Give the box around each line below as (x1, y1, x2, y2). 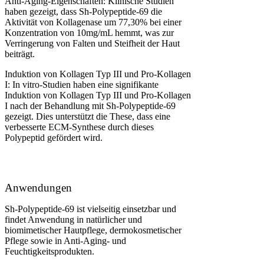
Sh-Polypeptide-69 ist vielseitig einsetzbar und (5, 203, 176, 214)
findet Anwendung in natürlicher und (5, 214, 142, 225)
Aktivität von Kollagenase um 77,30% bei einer (5, 17, 181, 28)
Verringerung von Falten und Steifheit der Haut (5, 38, 180, 49)
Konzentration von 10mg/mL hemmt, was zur (5, 28, 174, 38)
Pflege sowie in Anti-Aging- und (5, 235, 126, 246)
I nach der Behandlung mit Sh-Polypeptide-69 (5, 101, 176, 111)
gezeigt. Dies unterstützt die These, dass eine (5, 111, 170, 122)
